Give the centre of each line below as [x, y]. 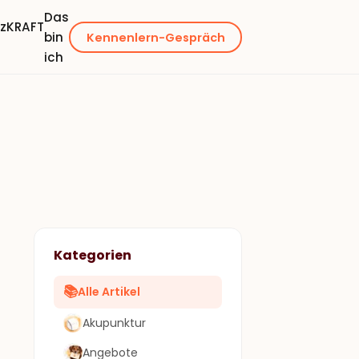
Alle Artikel [109, 292]
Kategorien [93, 255]
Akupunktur [114, 323]
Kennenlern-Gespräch [155, 37]
